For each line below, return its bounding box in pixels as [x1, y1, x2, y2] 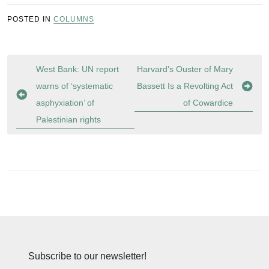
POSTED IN [7, 14, 53, 23]
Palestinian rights [36, 114, 101, 124]
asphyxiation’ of [36, 97, 94, 107]
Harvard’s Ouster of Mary [137, 64, 233, 74]
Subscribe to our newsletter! [28, 250, 147, 261]
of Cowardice [183, 97, 233, 107]
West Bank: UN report [36, 64, 119, 74]
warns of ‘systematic [36, 80, 113, 91]
